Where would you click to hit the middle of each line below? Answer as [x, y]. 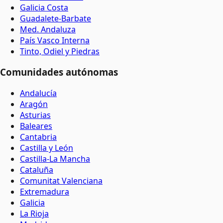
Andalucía [38, 93]
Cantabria [38, 137]
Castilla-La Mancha [55, 159]
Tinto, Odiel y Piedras [60, 51]
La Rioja [34, 214]
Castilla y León [47, 148]
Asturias [35, 115]
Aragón [34, 104]
